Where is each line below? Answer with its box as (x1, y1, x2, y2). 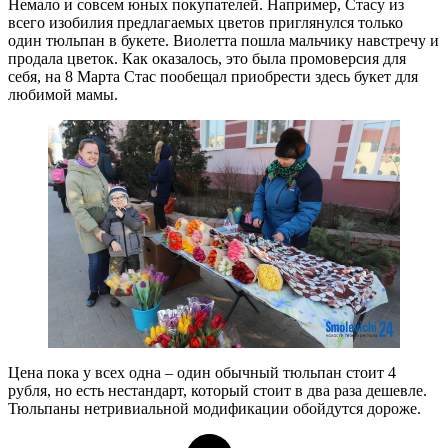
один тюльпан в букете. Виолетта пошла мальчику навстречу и (8, 32, 439, 50)
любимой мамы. (8, 86, 118, 104)
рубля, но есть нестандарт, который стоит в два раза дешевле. (8, 381, 427, 399)
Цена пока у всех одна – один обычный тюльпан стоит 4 (8, 363, 396, 381)
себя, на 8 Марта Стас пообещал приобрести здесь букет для (8, 68, 418, 86)
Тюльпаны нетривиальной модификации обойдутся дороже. (8, 399, 421, 417)
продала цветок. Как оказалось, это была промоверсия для (8, 50, 406, 68)
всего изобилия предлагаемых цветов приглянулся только (8, 14, 403, 32)
